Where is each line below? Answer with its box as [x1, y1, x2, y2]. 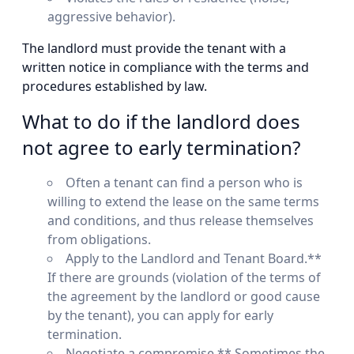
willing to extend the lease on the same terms [47, 193, 319, 211]
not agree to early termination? [22, 134, 300, 161]
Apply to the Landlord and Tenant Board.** [66, 250, 322, 268]
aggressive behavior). [47, 8, 175, 26]
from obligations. [47, 231, 151, 249]
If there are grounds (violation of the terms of [47, 269, 321, 287]
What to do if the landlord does [22, 108, 300, 135]
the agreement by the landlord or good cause [47, 288, 320, 306]
